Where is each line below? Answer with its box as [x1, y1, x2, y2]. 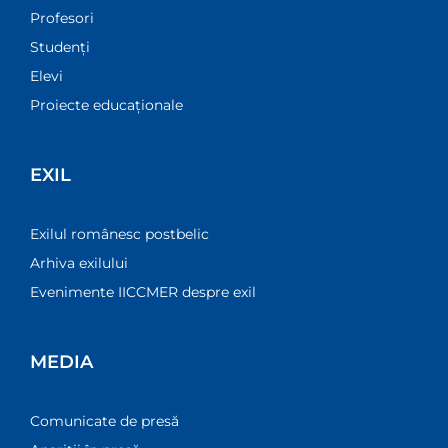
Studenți [29, 37, 90, 56]
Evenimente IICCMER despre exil [29, 282, 256, 301]
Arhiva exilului [29, 253, 128, 272]
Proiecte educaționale [29, 95, 183, 114]
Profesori [29, 8, 94, 27]
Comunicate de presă [29, 412, 179, 431]
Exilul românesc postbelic [29, 224, 209, 243]
